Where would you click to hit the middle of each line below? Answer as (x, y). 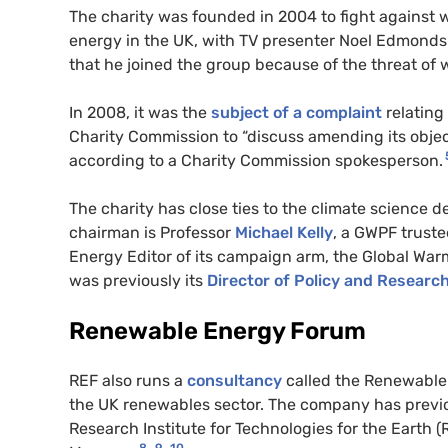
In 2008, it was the (140, 112)
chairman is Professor (152, 232)
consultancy (236, 380)
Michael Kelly (284, 232)
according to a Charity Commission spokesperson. (256, 160)
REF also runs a (128, 380)
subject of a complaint (296, 112)
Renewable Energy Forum (217, 330)
